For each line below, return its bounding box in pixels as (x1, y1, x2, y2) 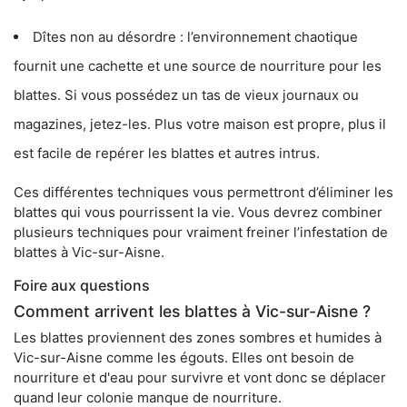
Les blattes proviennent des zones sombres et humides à (14, 329, 382, 346)
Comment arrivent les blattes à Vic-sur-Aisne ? (14, 302, 371, 321)
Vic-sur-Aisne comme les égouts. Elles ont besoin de (14, 349, 354, 366)
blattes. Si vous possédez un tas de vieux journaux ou (14, 86, 359, 104)
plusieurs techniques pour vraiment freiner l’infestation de (14, 223, 388, 241)
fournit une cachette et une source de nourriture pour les (14, 57, 382, 74)
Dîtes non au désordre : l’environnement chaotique (33, 28, 358, 45)
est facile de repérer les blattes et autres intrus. (14, 144, 320, 162)
